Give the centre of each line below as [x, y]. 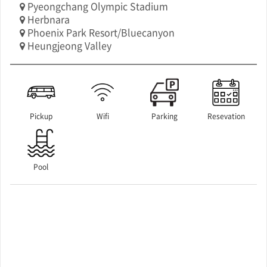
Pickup [41, 116]
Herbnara [47, 19]
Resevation [226, 116]
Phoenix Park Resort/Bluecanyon [100, 32]
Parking [164, 116]
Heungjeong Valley [68, 45]
